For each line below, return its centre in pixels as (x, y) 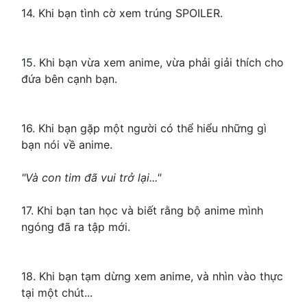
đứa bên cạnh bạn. (69, 79)
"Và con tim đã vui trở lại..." (91, 178)
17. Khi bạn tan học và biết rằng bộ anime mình (142, 211)
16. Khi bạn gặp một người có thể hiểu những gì (144, 128)
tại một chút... (57, 293)
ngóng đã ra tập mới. (76, 227)
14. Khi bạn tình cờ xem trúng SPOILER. (122, 13)
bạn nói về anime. (67, 145)
